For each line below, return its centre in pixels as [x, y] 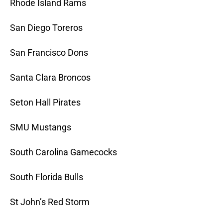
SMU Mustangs [41, 127]
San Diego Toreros [46, 28]
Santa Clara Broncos [50, 78]
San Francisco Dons [49, 53]
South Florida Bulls [47, 177]
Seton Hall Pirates [45, 103]
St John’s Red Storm [50, 202]
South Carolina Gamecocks [63, 152]
